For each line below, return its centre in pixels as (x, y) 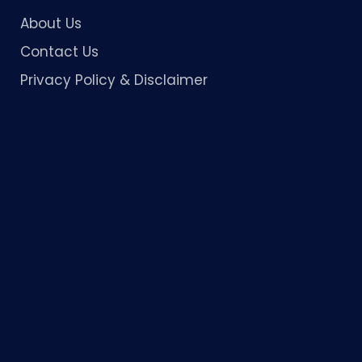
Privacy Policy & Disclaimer (114, 80)
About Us (51, 23)
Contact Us (59, 52)
